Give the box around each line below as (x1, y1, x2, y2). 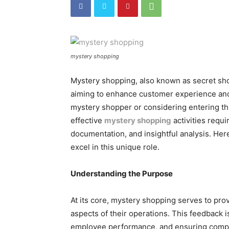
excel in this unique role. (71, 142, 159, 152)
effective (71, 115, 104, 125)
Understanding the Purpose (71, 168, 173, 178)
